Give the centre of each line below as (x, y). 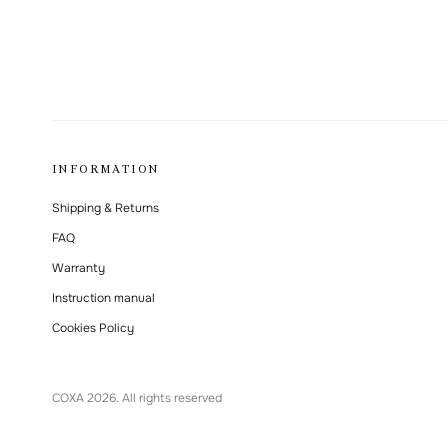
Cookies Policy (93, 327)
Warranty (78, 267)
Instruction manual (103, 297)
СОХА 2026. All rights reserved (137, 397)
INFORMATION (106, 169)
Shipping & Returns (105, 207)
